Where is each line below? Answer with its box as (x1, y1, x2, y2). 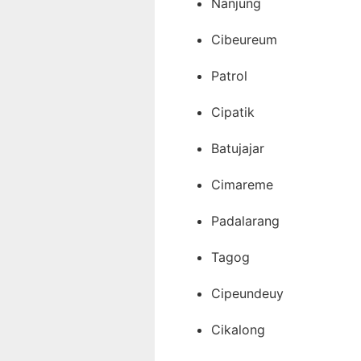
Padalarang (211, 212, 280, 229)
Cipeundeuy (211, 284, 284, 301)
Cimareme (211, 176, 273, 193)
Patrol (211, 67, 247, 84)
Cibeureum (211, 31, 277, 48)
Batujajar (211, 139, 264, 156)
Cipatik (211, 103, 255, 120)
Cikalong (211, 321, 265, 338)
